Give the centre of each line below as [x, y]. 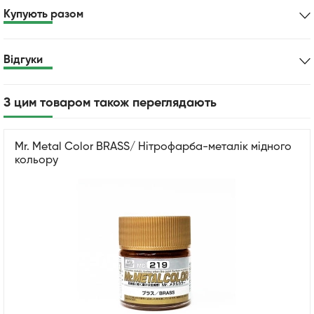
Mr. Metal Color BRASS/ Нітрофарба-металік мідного [153, 147]
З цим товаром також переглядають [110, 103]
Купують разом [43, 14]
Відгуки [23, 60]
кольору [36, 160]
